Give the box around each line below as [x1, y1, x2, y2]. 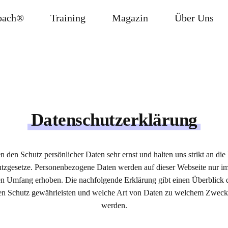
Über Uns [175, 12, 214, 23]
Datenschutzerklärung [31, 110, 197, 130]
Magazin [112, 12, 148, 23]
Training [50, 12, 85, 23]
